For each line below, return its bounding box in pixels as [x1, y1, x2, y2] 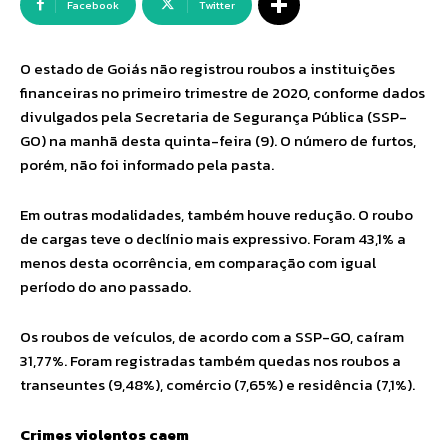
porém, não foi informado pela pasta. [20, 153, 274, 176]
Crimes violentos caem [20, 423, 189, 446]
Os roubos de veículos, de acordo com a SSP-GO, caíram [20, 325, 404, 348]
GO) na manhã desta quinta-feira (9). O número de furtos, [20, 129, 416, 152]
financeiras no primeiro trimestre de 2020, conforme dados [20, 81, 425, 104]
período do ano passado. [20, 275, 191, 298]
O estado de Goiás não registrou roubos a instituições [20, 57, 395, 80]
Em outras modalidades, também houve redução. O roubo [20, 203, 413, 226]
